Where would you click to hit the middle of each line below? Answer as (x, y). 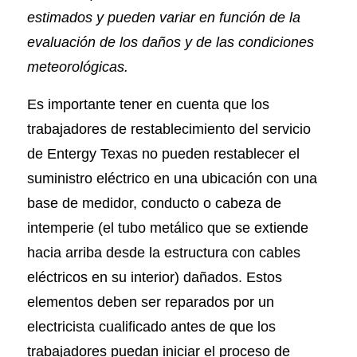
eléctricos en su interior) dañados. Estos (154, 277)
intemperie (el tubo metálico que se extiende (167, 227)
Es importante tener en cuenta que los (148, 104)
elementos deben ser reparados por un (150, 301)
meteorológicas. (77, 67)
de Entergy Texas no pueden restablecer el (163, 153)
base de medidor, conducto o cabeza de (154, 202)
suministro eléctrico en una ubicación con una (172, 178)
